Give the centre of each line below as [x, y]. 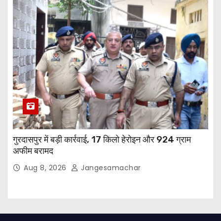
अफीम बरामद [33, 151]
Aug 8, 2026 [46, 167]
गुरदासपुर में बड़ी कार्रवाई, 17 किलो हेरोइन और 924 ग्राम [102, 139]
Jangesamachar [110, 167]
